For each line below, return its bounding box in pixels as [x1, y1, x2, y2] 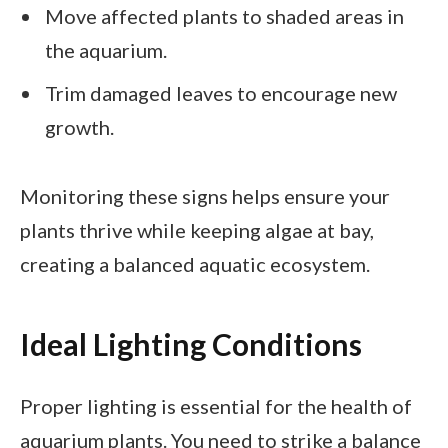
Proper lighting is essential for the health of [20, 394, 412, 419]
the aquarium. [45, 38, 167, 63]
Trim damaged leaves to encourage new [45, 81, 397, 106]
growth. [45, 115, 114, 140]
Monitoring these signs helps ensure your [20, 184, 390, 209]
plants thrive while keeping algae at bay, [20, 218, 374, 243]
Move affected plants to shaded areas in [45, 4, 404, 29]
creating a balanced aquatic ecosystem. [20, 252, 370, 277]
